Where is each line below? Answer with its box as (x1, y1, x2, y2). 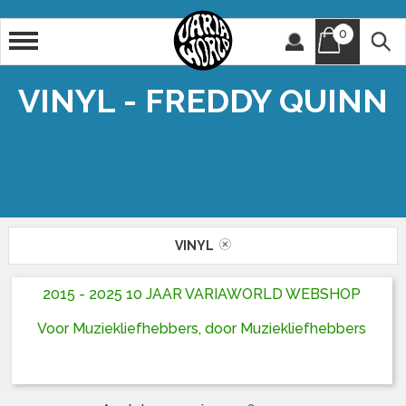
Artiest (41, 27, 89, 42)
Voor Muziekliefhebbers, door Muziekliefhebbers (37, 320, 367, 338)
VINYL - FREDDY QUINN (18, 82, 388, 120)
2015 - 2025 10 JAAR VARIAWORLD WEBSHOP (43, 285, 362, 304)
